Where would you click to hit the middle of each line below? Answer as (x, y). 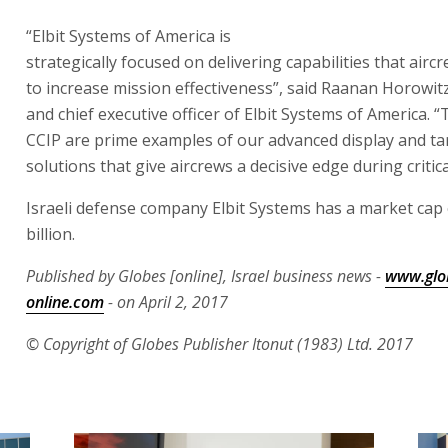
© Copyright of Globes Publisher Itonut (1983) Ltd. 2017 (219, 239)
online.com (65, 197)
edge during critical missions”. (137, 61)
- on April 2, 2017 (166, 197)
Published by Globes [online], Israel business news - (205, 171)
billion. (50, 129)
